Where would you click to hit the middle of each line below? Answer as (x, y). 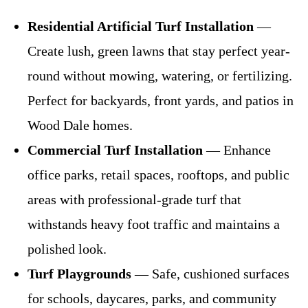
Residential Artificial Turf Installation (141, 26)
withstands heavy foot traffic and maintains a (154, 224)
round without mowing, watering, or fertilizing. (160, 75)
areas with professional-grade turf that (134, 199)
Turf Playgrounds (79, 273)
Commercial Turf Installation (115, 150)
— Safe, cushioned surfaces (210, 273)
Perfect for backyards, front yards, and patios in (161, 100)
